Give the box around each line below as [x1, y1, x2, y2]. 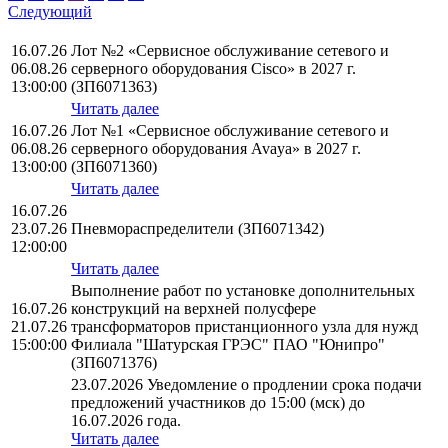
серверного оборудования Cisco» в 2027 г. [71, 60, 356, 78]
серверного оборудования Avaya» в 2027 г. [71, 140, 361, 158]
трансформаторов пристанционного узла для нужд [71, 318, 418, 336]
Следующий [8, 3, 92, 21]
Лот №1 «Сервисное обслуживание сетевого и [71, 122, 389, 140]
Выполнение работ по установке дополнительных [71, 282, 415, 300]
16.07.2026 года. [71, 412, 181, 430]
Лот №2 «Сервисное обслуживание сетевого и [71, 42, 389, 60]
